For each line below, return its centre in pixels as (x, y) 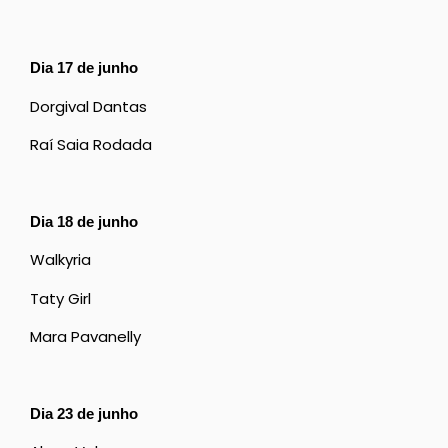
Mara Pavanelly (85, 337)
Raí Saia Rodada (91, 145)
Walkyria (60, 260)
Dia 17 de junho (84, 68)
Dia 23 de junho (84, 413)
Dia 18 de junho (84, 221)
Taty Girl (60, 298)
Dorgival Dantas (88, 106)
